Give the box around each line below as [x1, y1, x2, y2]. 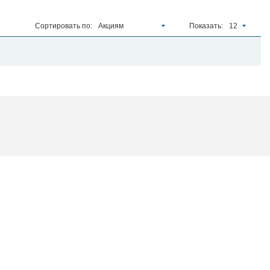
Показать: [189, 22, 223, 30]
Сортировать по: [35, 22, 92, 30]
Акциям [98, 22, 124, 30]
